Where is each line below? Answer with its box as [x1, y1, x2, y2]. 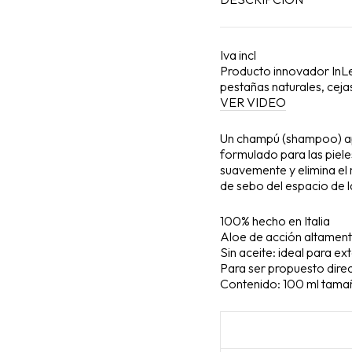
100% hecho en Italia [220, 213, 330, 229]
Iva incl [220, 47, 256, 64]
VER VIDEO [220, 94, 286, 111]
